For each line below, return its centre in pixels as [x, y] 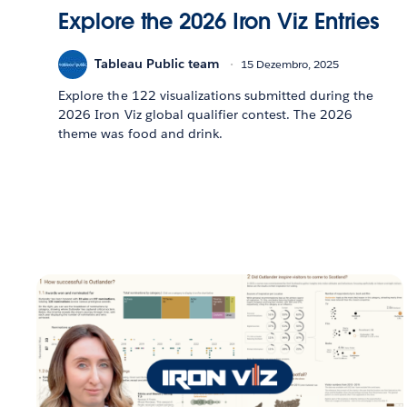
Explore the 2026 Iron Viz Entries [219, 21]
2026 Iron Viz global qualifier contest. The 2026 [206, 114]
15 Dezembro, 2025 [290, 65]
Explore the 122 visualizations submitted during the [216, 95]
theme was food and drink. [140, 133]
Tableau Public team [158, 64]
